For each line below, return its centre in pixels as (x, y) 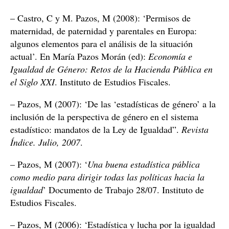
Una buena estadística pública (144, 164)
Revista (195, 129)
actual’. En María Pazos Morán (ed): (79, 56)
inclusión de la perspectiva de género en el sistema (104, 117)
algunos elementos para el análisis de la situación (101, 43)
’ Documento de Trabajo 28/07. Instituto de (123, 190)
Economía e (170, 56)
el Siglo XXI (32, 82)
